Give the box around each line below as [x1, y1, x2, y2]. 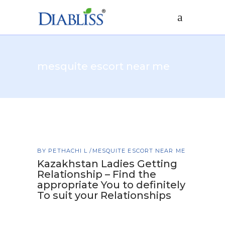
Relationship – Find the [37, 168, 156, 180]
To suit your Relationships [37, 189, 171, 201]
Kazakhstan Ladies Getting [37, 158, 177, 170]
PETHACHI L [48, 147, 90, 154]
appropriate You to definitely [37, 179, 185, 191]
